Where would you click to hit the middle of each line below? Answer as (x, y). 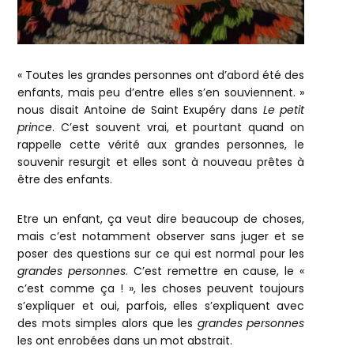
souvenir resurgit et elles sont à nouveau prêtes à (161, 162)
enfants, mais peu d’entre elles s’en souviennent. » (161, 92)
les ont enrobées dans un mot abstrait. (125, 340)
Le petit (284, 109)
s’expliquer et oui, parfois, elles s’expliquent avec (161, 305)
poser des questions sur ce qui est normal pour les (161, 253)
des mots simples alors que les (107, 323)
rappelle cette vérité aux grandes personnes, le (161, 144)
